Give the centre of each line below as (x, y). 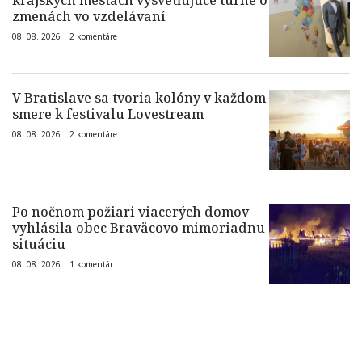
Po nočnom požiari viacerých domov (130, 212)
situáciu (39, 244)
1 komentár (91, 265)
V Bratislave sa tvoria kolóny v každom (139, 98)
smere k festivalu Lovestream (108, 114)
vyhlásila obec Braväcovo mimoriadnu (139, 228)
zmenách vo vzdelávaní (89, 17)
